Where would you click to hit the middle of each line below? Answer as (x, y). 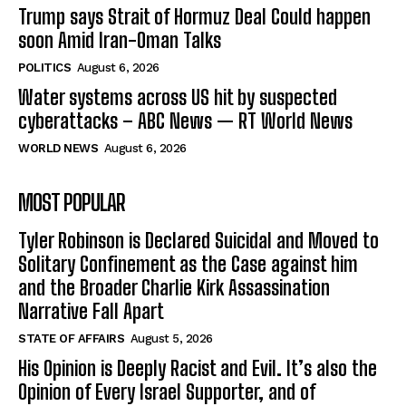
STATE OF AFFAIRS (71, 338)
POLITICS (44, 67)
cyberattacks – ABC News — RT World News (185, 121)
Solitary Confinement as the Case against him (188, 264)
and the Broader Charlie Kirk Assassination (174, 287)
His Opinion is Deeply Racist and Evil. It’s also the (198, 368)
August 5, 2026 (171, 338)
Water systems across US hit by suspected (178, 97)
